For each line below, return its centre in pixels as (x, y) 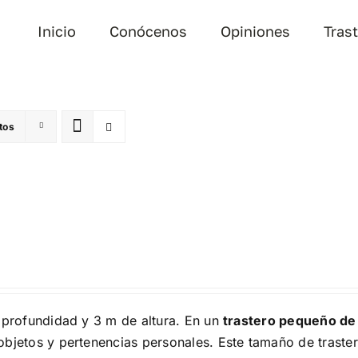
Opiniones (256, 31)
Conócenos (149, 31)
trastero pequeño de (290, 320)
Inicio (57, 31)
